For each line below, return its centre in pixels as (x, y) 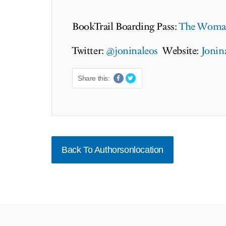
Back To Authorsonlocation (112, 150)
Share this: (94, 78)
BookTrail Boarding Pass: (126, 27)
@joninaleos (132, 51)
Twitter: (89, 51)
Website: (180, 51)
